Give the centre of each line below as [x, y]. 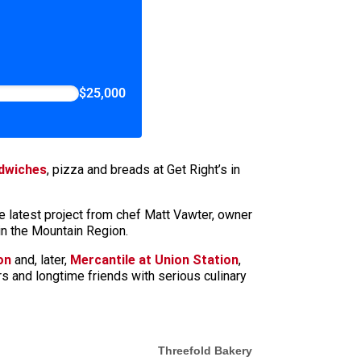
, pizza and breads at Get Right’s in [143, 169]
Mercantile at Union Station [154, 259]
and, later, [41, 259]
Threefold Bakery [205, 350]
